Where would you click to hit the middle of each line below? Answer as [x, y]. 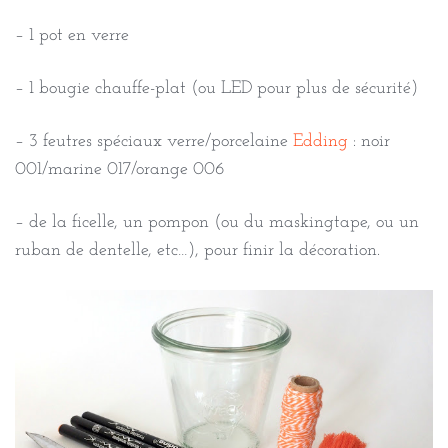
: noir [369, 141]
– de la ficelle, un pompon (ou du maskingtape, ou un [217, 222]
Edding [320, 141]
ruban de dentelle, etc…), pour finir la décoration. [197, 250]
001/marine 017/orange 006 [120, 169]
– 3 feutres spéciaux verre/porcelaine [154, 141]
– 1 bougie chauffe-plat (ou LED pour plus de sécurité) [216, 88]
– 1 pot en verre [72, 35]
